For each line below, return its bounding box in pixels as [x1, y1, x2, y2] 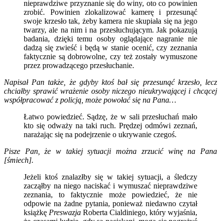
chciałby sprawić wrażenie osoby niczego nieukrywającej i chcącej [4, 86, 217, 95]
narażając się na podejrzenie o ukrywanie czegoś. [24, 130, 177, 139]
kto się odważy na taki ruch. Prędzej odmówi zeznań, [24, 121, 197, 130]
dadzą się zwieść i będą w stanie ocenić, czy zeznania [24, 43, 197, 52]
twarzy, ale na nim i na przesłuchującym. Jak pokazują [24, 25, 197, 34]
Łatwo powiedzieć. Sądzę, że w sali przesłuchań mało [24, 112, 197, 121]
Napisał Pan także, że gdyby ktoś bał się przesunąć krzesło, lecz [4, 77, 217, 86]
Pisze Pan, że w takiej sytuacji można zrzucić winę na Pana [4, 147, 217, 155]
